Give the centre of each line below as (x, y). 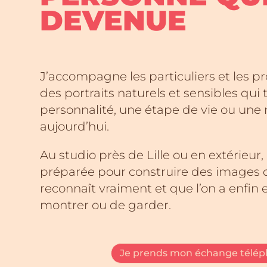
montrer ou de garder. (106, 205)
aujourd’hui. (75, 126)
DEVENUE (114, 20)
